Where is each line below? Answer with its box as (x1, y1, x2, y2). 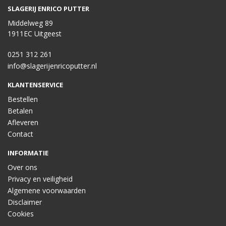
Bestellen (8, 94, 38, 104)
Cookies (8, 209, 34, 218)
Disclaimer (8, 197, 42, 207)
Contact (8, 129, 33, 139)
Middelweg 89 (8, 18, 53, 28)
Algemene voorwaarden (8, 186, 86, 195)
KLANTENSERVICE (8, 80, 63, 89)
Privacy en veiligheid (8, 174, 73, 184)
